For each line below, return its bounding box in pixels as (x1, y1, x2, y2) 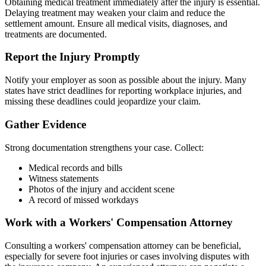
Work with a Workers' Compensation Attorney (5, 216, 233, 229)
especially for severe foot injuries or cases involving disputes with (5, 251, 249, 262)
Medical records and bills (28, 162, 122, 173)
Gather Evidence (5, 118, 86, 131)
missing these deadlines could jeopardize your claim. (5, 96, 201, 107)
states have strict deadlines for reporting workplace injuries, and (5, 85, 242, 96)
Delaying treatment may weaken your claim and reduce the (5, 7, 225, 18)
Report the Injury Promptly (5, 50, 140, 64)
